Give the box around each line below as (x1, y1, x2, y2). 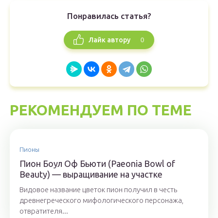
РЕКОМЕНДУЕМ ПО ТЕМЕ (10, 102, 192, 118)
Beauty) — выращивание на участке (19, 169, 163, 179)
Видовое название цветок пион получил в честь (19, 185, 177, 194)
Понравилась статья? (67, 11, 151, 20)
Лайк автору (89, 36, 130, 44)
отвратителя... (19, 207, 68, 215)
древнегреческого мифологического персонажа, (19, 196, 183, 204)
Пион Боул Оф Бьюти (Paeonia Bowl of (19, 159, 175, 168)
